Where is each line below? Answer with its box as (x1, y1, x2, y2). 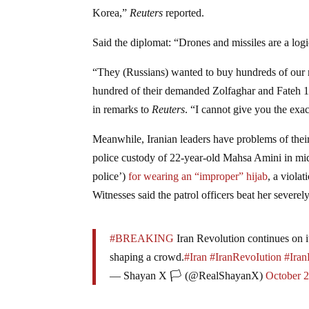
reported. (166, 6, 205, 19)
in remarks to (92, 103, 152, 115)
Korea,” (92, 6, 130, 19)
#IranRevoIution (210, 250, 282, 263)
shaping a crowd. (110, 250, 185, 263)
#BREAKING (110, 232, 175, 244)
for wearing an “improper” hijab (128, 170, 268, 182)
